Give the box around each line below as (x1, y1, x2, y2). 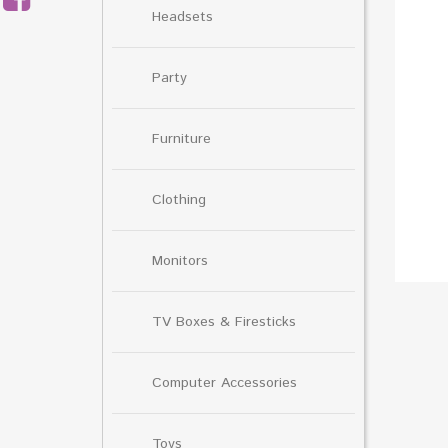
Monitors (152, 250, 208, 271)
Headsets (152, 6, 213, 27)
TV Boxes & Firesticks (152, 311, 296, 332)
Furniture (152, 128, 211, 149)
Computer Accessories (152, 372, 297, 393)
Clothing (152, 189, 206, 210)
